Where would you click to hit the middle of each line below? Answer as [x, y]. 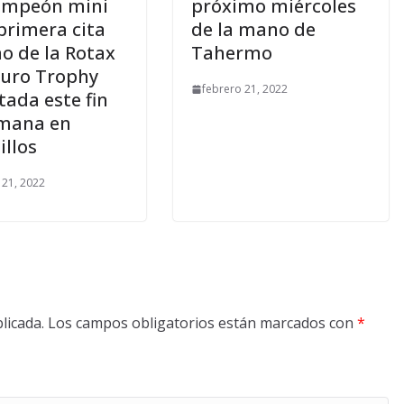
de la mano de [253, 30]
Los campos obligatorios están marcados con [202, 323]
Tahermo [232, 53]
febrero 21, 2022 [245, 89]
